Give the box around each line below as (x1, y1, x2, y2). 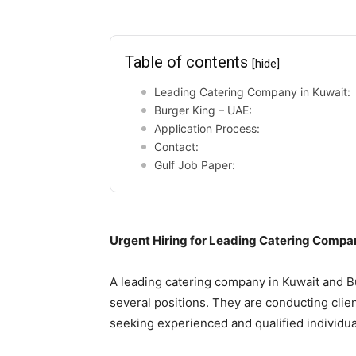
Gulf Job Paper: (154, 157, 235, 172)
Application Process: (154, 121, 260, 135)
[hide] (252, 56, 280, 71)
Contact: (154, 139, 199, 153)
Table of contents (125, 52, 252, 72)
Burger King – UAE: (154, 103, 252, 117)
